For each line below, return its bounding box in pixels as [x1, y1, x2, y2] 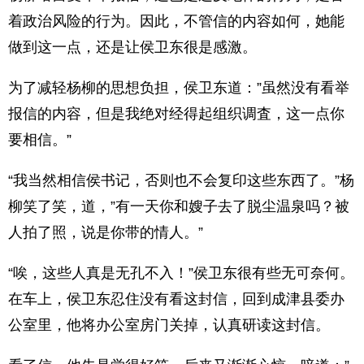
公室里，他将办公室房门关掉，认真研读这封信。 [8, 317, 330, 333]
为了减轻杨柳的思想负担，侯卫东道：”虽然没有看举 [8, 80, 349, 96]
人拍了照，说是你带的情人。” [8, 224, 203, 240]
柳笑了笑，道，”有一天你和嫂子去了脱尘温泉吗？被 [8, 198, 349, 214]
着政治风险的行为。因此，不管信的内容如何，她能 [8, 13, 344, 29]
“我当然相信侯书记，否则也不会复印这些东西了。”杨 [8, 172, 354, 188]
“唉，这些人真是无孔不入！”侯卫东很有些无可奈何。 [8, 265, 354, 281]
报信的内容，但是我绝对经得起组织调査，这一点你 [8, 106, 344, 122]
